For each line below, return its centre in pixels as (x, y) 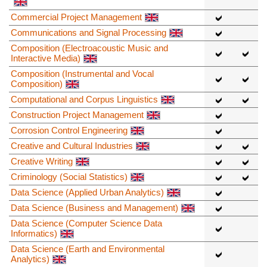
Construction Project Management (77, 114)
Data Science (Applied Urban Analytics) (87, 192)
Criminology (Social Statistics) (69, 176)
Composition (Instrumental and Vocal (82, 73)
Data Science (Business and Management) (94, 207)
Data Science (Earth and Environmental (88, 249)
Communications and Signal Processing (89, 32)
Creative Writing (42, 161)
